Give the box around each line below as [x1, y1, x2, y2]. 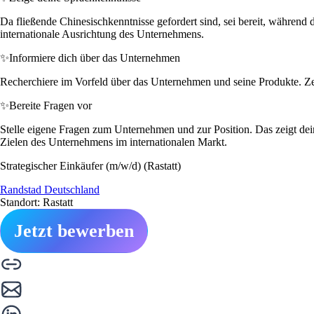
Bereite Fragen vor [9, 99, 92, 111]
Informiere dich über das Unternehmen [9, 51, 180, 64]
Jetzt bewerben [14, 220, 134, 241]
